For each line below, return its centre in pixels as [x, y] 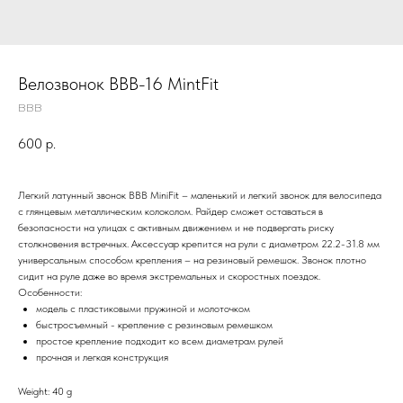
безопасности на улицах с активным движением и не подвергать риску [176, 228]
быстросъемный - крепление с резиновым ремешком [154, 325]
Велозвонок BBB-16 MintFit [118, 84]
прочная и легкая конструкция [102, 358]
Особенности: [50, 293]
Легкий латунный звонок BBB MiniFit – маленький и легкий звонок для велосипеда [200, 196]
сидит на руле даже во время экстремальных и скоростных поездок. [169, 277]
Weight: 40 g [45, 392]
